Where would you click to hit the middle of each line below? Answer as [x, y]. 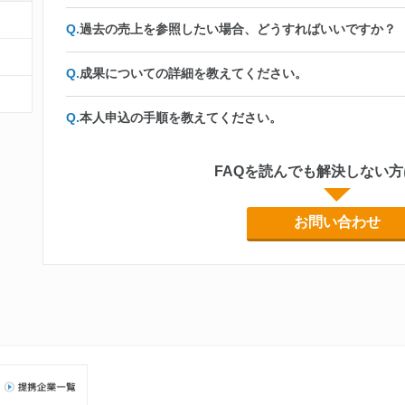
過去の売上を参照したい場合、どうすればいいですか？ [238, 29]
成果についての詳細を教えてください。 [193, 73]
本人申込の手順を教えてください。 [181, 118]
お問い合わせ [337, 222]
